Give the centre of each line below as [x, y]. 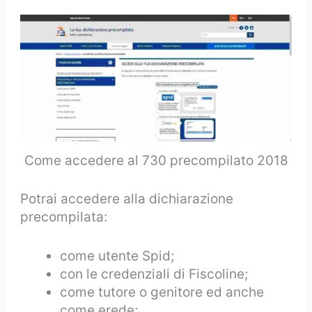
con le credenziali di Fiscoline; [154, 274]
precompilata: [64, 217]
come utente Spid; [117, 256]
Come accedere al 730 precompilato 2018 [156, 161]
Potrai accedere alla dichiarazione [127, 198]
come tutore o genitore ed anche [162, 292]
